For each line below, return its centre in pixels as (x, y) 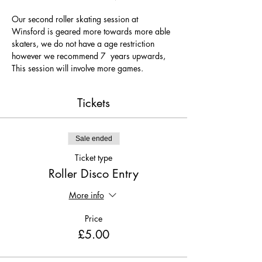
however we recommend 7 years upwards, (90, 56)
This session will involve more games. (77, 68)
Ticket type (94, 158)
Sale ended (94, 139)
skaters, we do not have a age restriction (84, 44)
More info (86, 195)
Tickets (94, 103)
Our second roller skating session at (76, 19)
